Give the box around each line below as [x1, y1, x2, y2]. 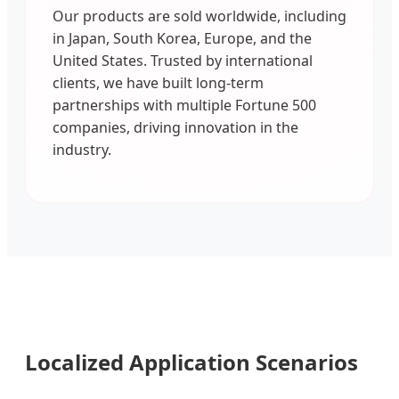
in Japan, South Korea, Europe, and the [53, 28, 312, 49]
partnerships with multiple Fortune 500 [53, 95, 316, 116]
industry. [53, 140, 111, 160]
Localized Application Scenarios [25, 347, 358, 378]
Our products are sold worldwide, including [53, 6, 346, 27]
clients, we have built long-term [53, 73, 264, 94]
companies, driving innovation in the [53, 118, 298, 138]
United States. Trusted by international [53, 51, 313, 71]
